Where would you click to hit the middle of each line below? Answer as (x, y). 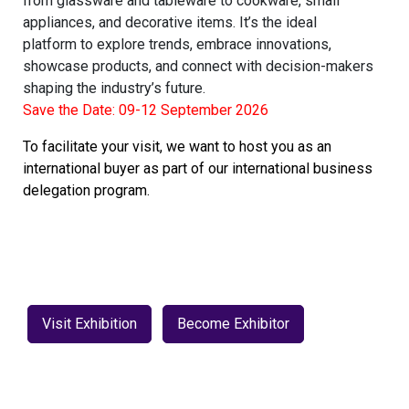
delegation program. (86, 190)
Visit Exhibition (89, 324)
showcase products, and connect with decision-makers (198, 66)
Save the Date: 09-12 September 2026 (145, 110)
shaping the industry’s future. (114, 88)
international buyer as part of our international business (197, 168)
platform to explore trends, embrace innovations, (177, 44)
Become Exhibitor (233, 324)
